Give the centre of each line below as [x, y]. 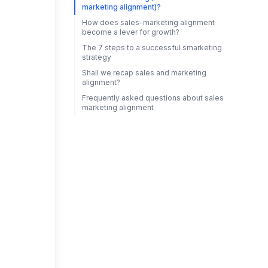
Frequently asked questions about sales [153, 98]
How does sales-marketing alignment [148, 22]
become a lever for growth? [130, 32]
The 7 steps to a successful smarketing [152, 48]
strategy [96, 57]
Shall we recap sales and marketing [144, 73]
